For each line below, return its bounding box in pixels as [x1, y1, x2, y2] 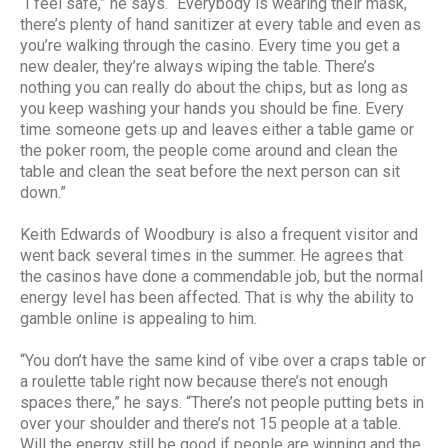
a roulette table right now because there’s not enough [20, 371, 388, 391]
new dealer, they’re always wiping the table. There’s [20, 56, 375, 76]
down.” [20, 182, 66, 202]
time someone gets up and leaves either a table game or [20, 119, 414, 139]
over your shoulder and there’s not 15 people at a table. [20, 413, 401, 433]
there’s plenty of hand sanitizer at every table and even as [20, 14, 421, 34]
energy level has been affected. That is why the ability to [20, 287, 414, 307]
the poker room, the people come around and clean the [20, 140, 398, 160]
